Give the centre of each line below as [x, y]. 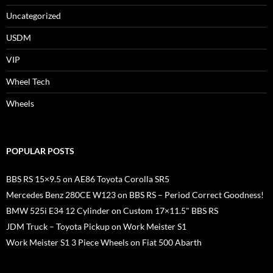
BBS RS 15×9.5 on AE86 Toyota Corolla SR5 [88, 179]
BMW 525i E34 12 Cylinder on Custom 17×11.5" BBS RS [112, 211]
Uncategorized [34, 16]
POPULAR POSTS [40, 151]
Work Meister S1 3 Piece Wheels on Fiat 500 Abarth [104, 243]
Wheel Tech [28, 82]
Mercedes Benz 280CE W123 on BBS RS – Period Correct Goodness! [135, 195]
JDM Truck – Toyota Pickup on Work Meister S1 [96, 227]
